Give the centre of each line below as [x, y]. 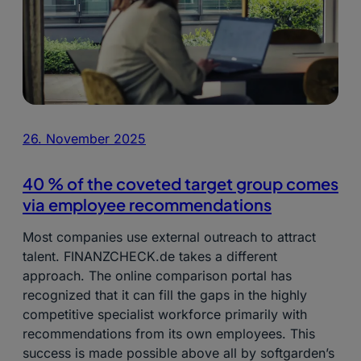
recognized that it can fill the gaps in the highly [165, 295]
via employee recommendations [147, 205]
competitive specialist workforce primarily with [165, 315]
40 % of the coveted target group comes [180, 184]
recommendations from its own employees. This [169, 334]
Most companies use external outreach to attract [169, 237]
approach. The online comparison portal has [157, 276]
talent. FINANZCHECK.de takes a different [150, 257]
